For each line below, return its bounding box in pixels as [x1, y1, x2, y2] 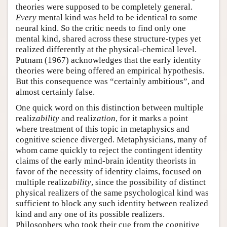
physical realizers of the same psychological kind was [16, 188, 209, 198]
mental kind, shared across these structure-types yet [16, 34, 201, 44]
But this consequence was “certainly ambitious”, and [16, 77, 205, 87]
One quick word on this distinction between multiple [16, 103, 204, 113]
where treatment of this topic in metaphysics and [16, 124, 190, 134]
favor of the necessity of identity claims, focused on [16, 167, 202, 177]
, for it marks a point [116, 113, 188, 124]
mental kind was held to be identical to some [36, 13, 198, 23]
